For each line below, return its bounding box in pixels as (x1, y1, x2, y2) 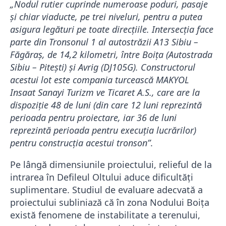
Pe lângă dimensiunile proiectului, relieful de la (10, 158, 212, 171)
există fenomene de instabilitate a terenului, (10, 209, 200, 221)
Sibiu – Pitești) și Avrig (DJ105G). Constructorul (10, 61, 195, 74)
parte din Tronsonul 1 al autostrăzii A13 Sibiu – (10, 36, 198, 48)
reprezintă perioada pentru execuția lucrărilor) (10, 124, 196, 137)
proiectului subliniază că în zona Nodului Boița (10, 196, 209, 209)
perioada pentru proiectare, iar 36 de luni (10, 111, 177, 124)
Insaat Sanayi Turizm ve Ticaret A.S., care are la (10, 86, 200, 99)
